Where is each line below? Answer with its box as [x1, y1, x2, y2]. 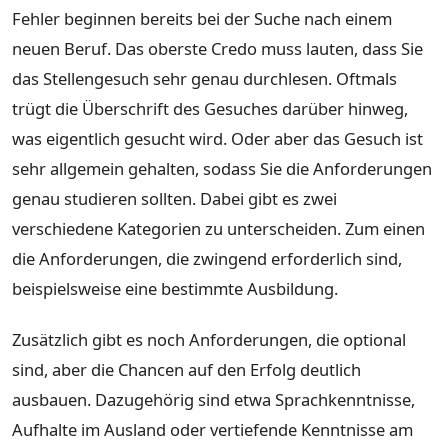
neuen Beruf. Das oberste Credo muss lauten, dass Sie [12, 36, 423, 60]
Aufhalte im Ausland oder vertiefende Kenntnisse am [12, 418, 413, 442]
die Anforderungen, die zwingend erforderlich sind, [12, 246, 402, 270]
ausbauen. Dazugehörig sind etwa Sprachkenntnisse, [12, 388, 415, 412]
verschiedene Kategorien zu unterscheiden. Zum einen [12, 216, 425, 240]
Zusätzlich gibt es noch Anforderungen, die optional [12, 328, 406, 352]
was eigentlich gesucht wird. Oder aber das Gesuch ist [12, 126, 423, 150]
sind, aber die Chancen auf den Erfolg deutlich [12, 358, 361, 382]
